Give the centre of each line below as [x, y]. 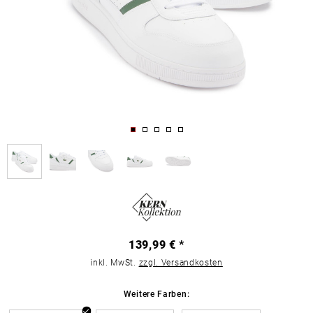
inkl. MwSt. [115, 262]
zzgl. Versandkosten [181, 262]
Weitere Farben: [156, 294]
